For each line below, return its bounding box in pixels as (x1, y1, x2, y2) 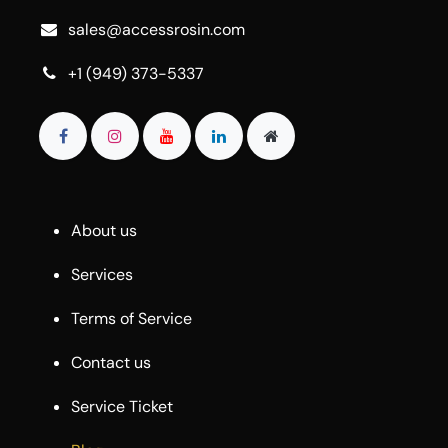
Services (71, 263, 133, 285)
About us (71, 219, 137, 241)
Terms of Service (71, 307, 192, 329)
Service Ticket (71, 395, 173, 417)
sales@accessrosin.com (67, 18, 245, 40)
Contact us (71, 351, 151, 373)
